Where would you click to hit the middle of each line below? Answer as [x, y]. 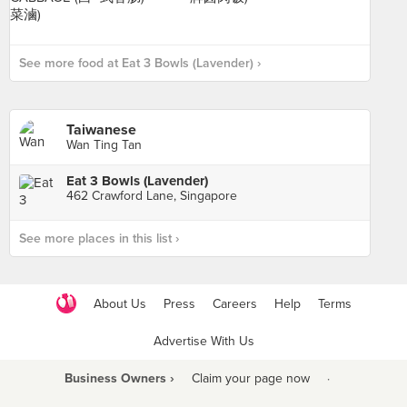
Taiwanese [101, 130]
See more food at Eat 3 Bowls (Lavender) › [140, 63]
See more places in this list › [99, 238]
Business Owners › [119, 378]
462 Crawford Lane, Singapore [152, 196]
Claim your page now [250, 378]
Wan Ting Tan [104, 145]
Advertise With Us [203, 341]
